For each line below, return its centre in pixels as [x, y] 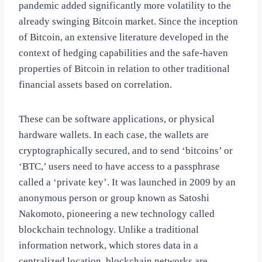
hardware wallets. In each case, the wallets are [114, 135]
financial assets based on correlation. [95, 85]
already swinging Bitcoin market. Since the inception [128, 22]
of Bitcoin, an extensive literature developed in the [124, 37]
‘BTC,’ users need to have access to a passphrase [119, 167]
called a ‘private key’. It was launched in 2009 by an [127, 182]
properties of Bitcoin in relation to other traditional [124, 69]
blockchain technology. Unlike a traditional [109, 230]
